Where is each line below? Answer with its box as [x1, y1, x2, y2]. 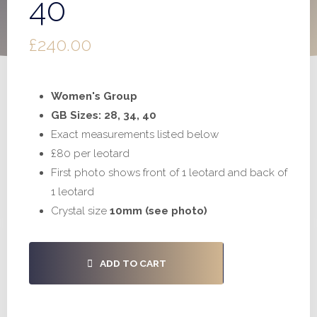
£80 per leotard [50, 146, 129, 160]
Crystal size [50, 204, 110, 217]
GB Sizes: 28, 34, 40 [50, 108, 156, 122]
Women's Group [50, 89, 137, 103]
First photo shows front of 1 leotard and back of [50, 166, 287, 179]
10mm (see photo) [109, 204, 207, 217]
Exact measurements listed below [50, 127, 219, 141]
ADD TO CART [99, 258, 166, 270]
